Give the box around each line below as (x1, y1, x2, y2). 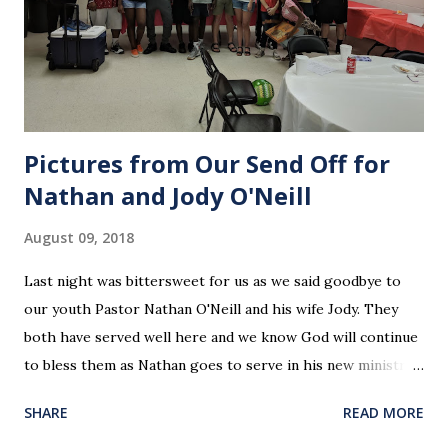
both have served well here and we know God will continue (24, 327, 418, 346)
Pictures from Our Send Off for (24, 146, 390, 180)
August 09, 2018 (24, 227, 134, 247)
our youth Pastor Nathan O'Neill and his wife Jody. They (24, 299, 398, 318)
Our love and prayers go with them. (24, 383, 263, 402)
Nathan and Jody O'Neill (24, 178, 312, 212)
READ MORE (343, 402, 424, 422)
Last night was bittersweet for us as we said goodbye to (24, 271, 401, 290)
